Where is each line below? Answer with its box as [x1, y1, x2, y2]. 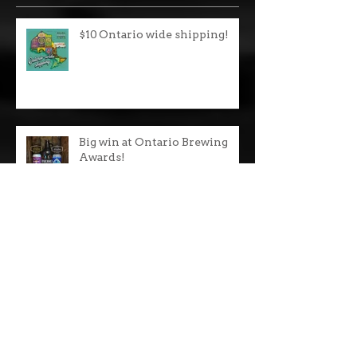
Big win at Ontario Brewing [79, 245, 228, 256]
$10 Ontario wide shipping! [79, 137, 229, 148]
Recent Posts [16, 75, 105, 96]
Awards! [79, 260, 125, 271]
